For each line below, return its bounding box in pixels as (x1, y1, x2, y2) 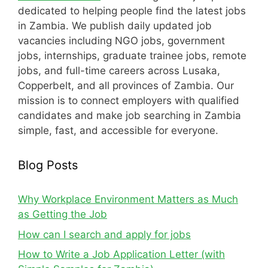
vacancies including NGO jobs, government (18, 35, 225, 47)
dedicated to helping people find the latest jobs (18, 5, 246, 17)
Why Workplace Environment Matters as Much (18, 193, 238, 205)
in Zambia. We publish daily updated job (18, 20, 212, 32)
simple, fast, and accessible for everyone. (18, 124, 218, 136)
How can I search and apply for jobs (18, 228, 191, 240)
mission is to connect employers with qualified (18, 95, 239, 106)
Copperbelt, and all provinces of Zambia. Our (18, 80, 234, 92)
